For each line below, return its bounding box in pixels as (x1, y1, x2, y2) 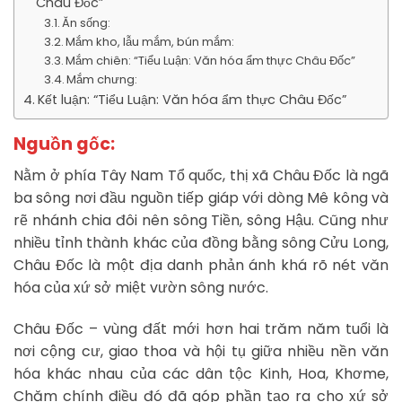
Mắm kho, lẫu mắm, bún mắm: (66, 32, 235, 50)
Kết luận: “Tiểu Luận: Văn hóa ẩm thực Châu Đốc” (37, 90, 346, 109)
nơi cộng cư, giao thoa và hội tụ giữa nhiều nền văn (13, 340, 389, 362)
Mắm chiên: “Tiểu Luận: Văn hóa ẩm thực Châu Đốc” (66, 51, 356, 69)
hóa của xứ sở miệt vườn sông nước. (13, 276, 268, 298)
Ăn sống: (62, 13, 111, 31)
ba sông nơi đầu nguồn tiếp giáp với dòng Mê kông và (13, 187, 389, 208)
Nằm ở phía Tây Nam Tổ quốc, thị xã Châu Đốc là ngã (13, 164, 389, 186)
